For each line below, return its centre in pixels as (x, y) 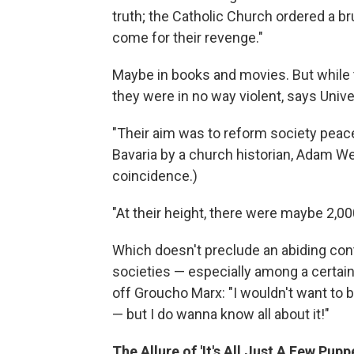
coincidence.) (155, 176)
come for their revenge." (188, 38)
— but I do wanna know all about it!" (221, 314)
